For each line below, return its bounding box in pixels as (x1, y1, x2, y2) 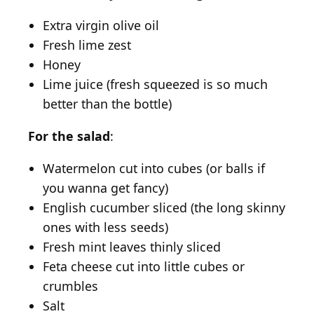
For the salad (28, 127, 110, 144)
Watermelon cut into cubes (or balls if (43, 159, 266, 177)
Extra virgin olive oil (43, 17, 160, 34)
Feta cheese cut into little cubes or (43, 257, 245, 275)
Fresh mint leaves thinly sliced (43, 238, 221, 255)
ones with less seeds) (43, 218, 169, 235)
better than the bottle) (43, 95, 172, 113)
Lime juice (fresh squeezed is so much (43, 76, 268, 93)
